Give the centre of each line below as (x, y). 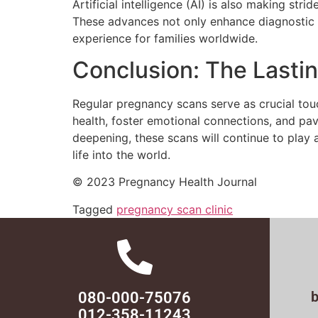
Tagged (94, 209)
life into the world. (121, 155)
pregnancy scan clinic (175, 209)
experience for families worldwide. (165, 38)
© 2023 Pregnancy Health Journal (165, 182)
